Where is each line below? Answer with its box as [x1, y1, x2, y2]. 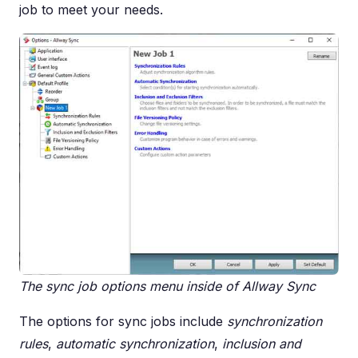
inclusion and [222, 335, 301, 352]
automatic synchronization [56, 335, 214, 352]
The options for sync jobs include [19, 312, 227, 329]
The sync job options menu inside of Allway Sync [19, 277, 316, 294]
